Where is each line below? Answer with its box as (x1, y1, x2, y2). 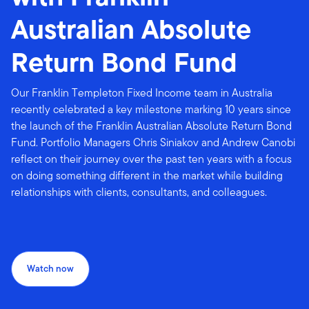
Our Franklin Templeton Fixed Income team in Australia (11, 85, 272, 101)
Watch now (27, 262, 74, 275)
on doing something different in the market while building (11, 168, 283, 183)
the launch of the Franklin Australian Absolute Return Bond (11, 118, 292, 134)
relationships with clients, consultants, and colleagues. (11, 184, 267, 200)
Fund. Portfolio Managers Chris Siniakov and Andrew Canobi (11, 134, 295, 150)
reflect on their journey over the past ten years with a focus (11, 151, 292, 167)
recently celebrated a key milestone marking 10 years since (11, 101, 291, 117)
